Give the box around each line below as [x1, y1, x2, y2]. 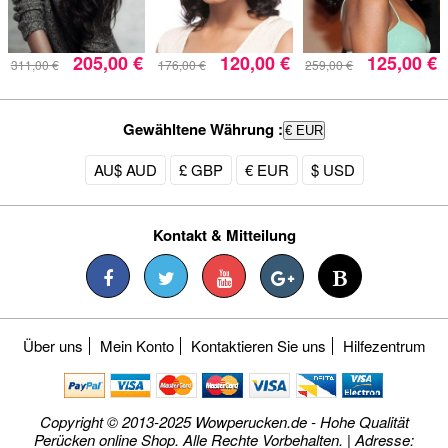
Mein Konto [99, 334, 174, 356]
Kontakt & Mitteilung [152, 223, 296, 246]
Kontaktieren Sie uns [190, 334, 326, 356]
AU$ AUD [93, 158, 157, 180]
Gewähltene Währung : [123, 117, 283, 140]
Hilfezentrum [342, 334, 426, 356]
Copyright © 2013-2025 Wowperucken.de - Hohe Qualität [39, 410, 409, 432]
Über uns [22, 334, 83, 356]
